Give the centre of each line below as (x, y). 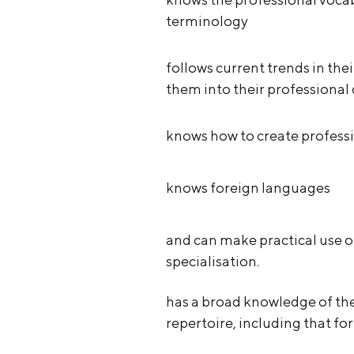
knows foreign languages (248, 188)
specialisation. (212, 262)
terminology (207, 21)
